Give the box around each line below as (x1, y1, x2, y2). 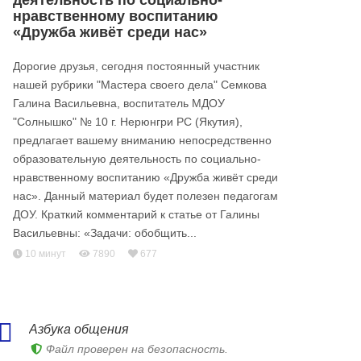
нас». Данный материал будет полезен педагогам (13, 189, 278, 202)
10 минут (23, 248, 66, 259)
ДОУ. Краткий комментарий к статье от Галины (13, 208, 259, 221)
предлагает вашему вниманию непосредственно (13, 134, 272, 147)
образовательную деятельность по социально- (13, 152, 261, 165)
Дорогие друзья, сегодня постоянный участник (13, 60, 259, 73)
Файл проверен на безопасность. (43, 343, 228, 355)
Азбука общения (29, 322, 129, 336)
